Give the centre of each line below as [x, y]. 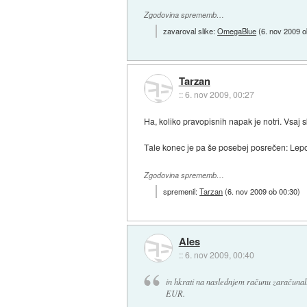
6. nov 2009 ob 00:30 [263, 191]
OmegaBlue [237, 30]
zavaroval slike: [191, 30]
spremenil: [182, 191]
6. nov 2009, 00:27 [219, 95]
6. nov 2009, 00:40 [219, 255]
